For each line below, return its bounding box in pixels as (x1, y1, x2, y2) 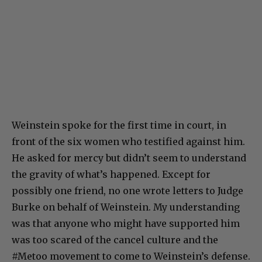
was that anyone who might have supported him (12, 217, 240, 229)
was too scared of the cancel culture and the (12, 233, 218, 246)
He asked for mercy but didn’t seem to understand (12, 151, 246, 164)
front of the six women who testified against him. (12, 135, 245, 147)
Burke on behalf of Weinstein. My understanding (12, 201, 240, 213)
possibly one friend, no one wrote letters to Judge (12, 184, 243, 196)
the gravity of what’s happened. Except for (12, 168, 211, 180)
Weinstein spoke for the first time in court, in (12, 119, 226, 131)
